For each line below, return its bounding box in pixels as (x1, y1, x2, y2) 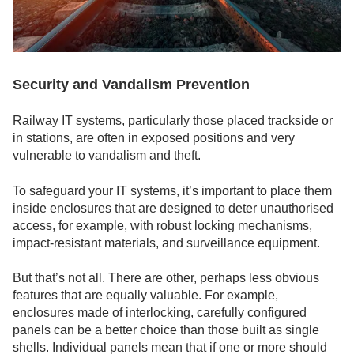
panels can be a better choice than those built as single (13, 323, 319, 337)
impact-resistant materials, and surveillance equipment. (13, 235, 323, 250)
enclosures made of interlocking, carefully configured (13, 306, 307, 320)
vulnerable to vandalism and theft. (13, 149, 201, 163)
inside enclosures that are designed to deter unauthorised (13, 201, 333, 215)
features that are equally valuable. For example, (13, 288, 278, 303)
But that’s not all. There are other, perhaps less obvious (13, 271, 319, 285)
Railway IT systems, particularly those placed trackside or (13, 114, 333, 128)
